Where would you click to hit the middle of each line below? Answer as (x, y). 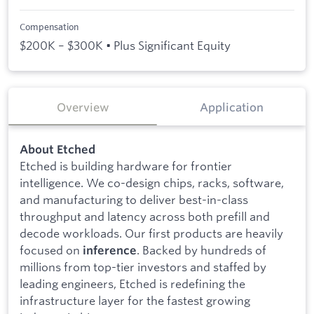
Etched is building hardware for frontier (126, 165)
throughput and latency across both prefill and (145, 216)
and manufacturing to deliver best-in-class (134, 199)
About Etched (57, 149)
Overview (83, 108)
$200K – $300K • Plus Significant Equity (125, 46)
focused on (51, 250)
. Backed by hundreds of (202, 250)
